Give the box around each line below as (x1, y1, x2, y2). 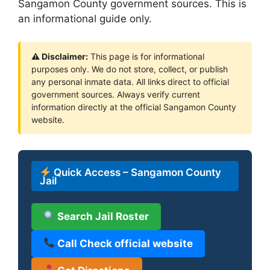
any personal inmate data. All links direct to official (31, 77, 229, 87)
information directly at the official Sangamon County (31, 102, 236, 112)
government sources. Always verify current (31, 89, 200, 99)
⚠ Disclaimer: (31, 51, 88, 61)
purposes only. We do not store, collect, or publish (31, 64, 228, 74)
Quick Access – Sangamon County (51, 166, 222, 178)
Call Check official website (55, 237, 193, 250)
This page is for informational (88, 51, 204, 61)
